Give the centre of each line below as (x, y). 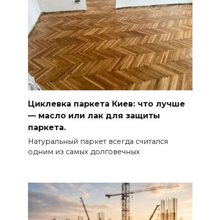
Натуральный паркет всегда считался (98, 142)
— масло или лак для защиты (94, 115)
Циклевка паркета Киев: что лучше (106, 104)
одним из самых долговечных (84, 152)
